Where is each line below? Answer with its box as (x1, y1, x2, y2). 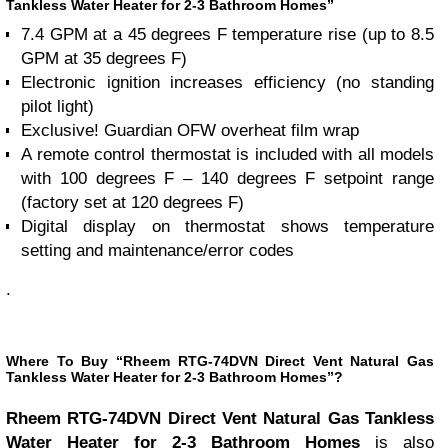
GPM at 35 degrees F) (21, 49, 187, 68)
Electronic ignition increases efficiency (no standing (21, 73, 434, 92)
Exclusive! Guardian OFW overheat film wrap (21, 121, 359, 140)
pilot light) (21, 97, 94, 116)
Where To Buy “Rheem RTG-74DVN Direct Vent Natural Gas (6, 353, 434, 369)
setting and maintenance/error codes (21, 241, 294, 260)
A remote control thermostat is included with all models (21, 145, 434, 164)
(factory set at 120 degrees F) (21, 193, 244, 212)
